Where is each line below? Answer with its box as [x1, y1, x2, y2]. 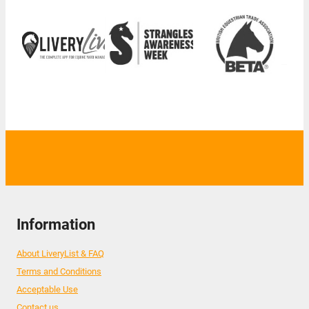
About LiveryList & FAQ [17, 248, 104, 259]
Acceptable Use [17, 283, 78, 295]
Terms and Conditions [17, 266, 101, 277]
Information [17, 215, 95, 233]
